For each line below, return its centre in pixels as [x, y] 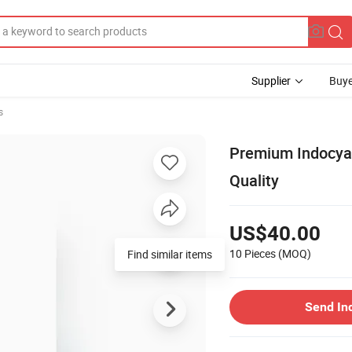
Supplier [271, 81]
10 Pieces [253, 253]
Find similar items [170, 254]
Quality [254, 180]
